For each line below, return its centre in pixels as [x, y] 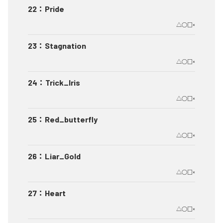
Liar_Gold [63, 156]
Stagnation [65, 46]
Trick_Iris [63, 83]
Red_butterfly [71, 119]
